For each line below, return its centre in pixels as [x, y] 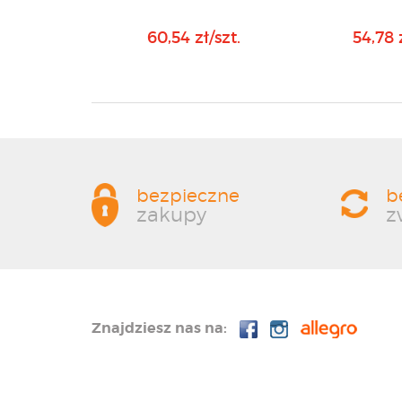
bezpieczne [188, 196]
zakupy [171, 214]
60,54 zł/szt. [194, 38]
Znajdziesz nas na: [159, 328]
